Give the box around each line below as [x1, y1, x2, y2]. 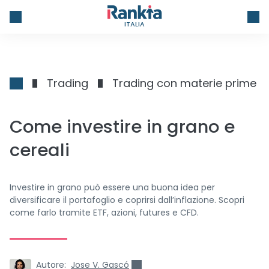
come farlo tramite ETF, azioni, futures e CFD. [10, 207, 199, 219]
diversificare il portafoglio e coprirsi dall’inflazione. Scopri [10, 194, 244, 206]
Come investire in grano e [10, 115, 235, 139]
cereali [10, 138, 70, 162]
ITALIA [124, 19, 145, 29]
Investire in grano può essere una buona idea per [10, 181, 215, 193]
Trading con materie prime [112, 76, 256, 91]
